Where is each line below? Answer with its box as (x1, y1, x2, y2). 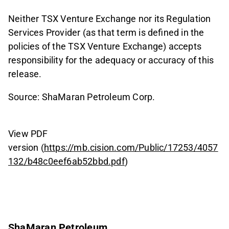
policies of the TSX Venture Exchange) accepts (8, 40, 202, 52)
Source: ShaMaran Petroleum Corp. (8, 91, 155, 102)
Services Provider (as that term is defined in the (8, 27, 204, 38)
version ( (8, 142, 44, 153)
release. (8, 68, 42, 79)
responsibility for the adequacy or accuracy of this (8, 54, 214, 65)
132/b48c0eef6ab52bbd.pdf (8, 155, 125, 167)
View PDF (8, 128, 48, 139)
